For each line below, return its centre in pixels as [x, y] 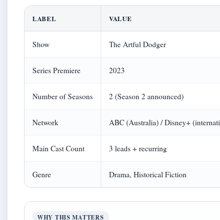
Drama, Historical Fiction [148, 174]
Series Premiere [56, 70]
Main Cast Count [58, 148]
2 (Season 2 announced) [146, 96]
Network [45, 122]
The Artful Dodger [137, 44]
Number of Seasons [63, 96]
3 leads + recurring [138, 148]
